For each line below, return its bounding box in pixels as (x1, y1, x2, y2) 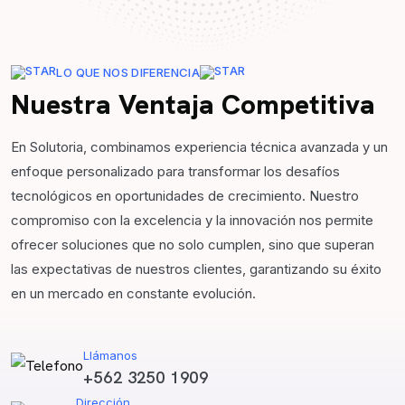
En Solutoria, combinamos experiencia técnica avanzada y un (11, 138, 388, 156)
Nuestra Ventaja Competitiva (11, 87, 375, 123)
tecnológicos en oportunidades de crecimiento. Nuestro (11, 187, 359, 205)
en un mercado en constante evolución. (11, 285, 256, 303)
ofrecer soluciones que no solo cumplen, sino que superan (11, 236, 374, 254)
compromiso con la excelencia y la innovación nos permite (11, 212, 373, 230)
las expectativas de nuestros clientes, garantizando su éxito (11, 260, 381, 278)
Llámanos (83, 348, 137, 363)
